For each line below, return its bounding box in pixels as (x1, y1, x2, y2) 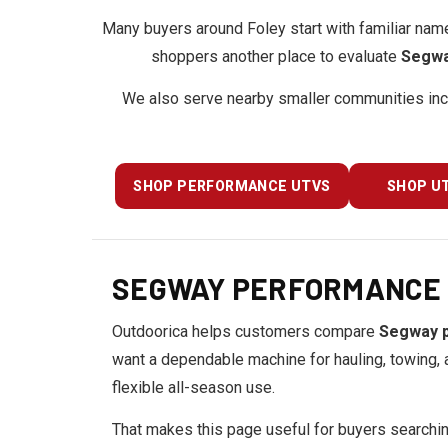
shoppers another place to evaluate (150, 47, 401, 66)
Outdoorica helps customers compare (112, 322, 379, 341)
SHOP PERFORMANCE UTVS (133, 178, 331, 194)
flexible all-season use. (112, 378, 275, 397)
